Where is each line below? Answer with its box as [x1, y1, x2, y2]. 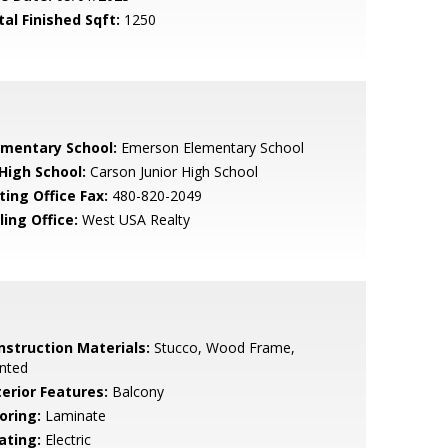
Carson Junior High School [85, 162, 258, 181]
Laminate [40, 406, 106, 425]
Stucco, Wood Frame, [149, 338, 295, 357]
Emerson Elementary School [116, 138, 304, 157]
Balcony [107, 382, 164, 401]
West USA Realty [77, 210, 190, 229]
